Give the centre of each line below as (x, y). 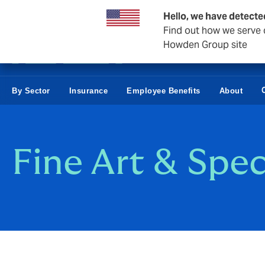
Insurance (88, 91)
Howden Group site (205, 45)
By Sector (31, 91)
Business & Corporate (55, 14)
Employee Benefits (164, 91)
